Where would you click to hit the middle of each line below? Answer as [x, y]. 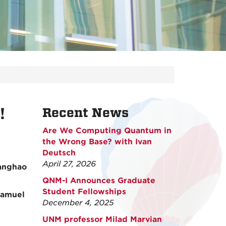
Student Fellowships [84, 192]
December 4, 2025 [78, 203]
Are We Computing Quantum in [107, 131]
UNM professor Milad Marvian [102, 219]
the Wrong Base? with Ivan [97, 142]
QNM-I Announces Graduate [99, 181]
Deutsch [59, 153]
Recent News [85, 113]
